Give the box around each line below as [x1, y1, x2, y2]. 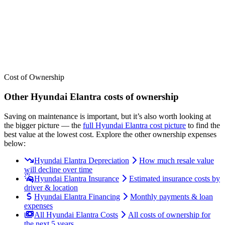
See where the [4, 3, 51, 12]
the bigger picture [4, 121, 59, 130]
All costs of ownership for [128, 210, 210, 219]
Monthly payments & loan [130, 192, 213, 201]
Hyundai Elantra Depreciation [34, 156, 129, 165]
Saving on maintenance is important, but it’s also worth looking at [4, 111, 211, 121]
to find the [188, 121, 220, 130]
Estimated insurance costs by [129, 174, 220, 183]
